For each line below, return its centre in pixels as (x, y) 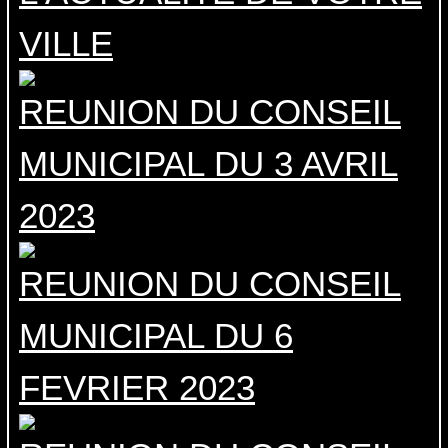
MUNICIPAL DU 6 (156, 336)
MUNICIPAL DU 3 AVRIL (208, 164)
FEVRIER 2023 (137, 388)
